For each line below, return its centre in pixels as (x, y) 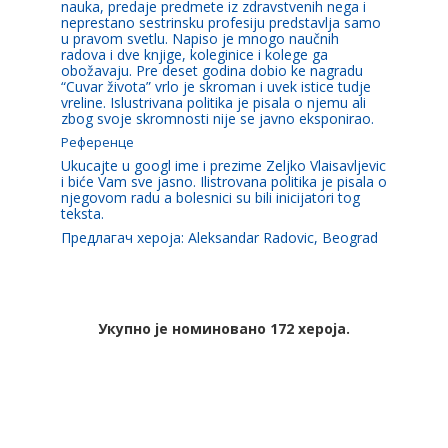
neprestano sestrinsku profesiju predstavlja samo (220, 22)
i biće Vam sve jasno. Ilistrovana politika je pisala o (223, 181)
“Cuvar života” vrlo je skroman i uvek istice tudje (215, 86)
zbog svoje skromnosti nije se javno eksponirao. (217, 118)
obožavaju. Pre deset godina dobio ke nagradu (211, 70)
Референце (97, 142)
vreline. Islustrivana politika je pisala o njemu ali (213, 102)
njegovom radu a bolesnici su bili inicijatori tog (210, 197)
